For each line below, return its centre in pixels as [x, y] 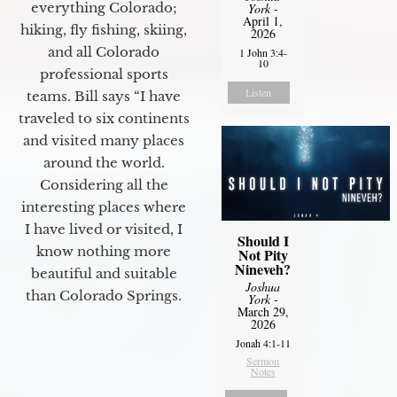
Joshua [263, 286]
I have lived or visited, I [104, 229]
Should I [263, 240]
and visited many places [104, 140]
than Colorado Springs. [104, 295]
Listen [259, 92]
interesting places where [104, 206]
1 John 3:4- [263, 52]
